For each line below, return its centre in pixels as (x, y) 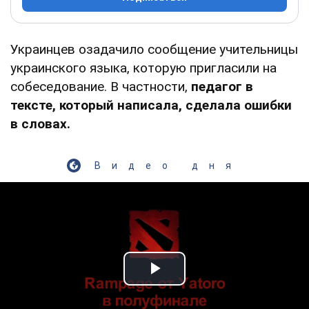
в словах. (40, 123)
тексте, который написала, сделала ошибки (151, 105)
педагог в (220, 86)
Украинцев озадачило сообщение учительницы (154, 49)
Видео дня (168, 165)
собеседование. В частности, (99, 86)
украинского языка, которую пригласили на (143, 68)
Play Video (204, 284)
